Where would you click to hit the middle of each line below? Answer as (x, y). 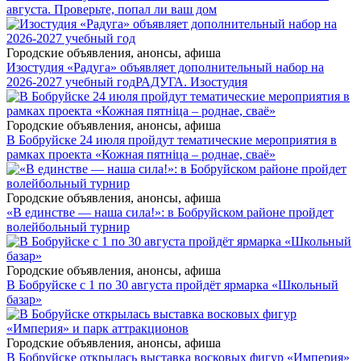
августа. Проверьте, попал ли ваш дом (112, 10)
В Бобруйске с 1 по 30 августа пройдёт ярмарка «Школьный (172, 285)
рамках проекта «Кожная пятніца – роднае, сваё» (141, 155)
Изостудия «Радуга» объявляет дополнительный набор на (165, 68)
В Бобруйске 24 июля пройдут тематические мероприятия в (172, 140)
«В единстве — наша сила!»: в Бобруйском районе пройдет (170, 213)
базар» (24, 300)
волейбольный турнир (68, 227)
